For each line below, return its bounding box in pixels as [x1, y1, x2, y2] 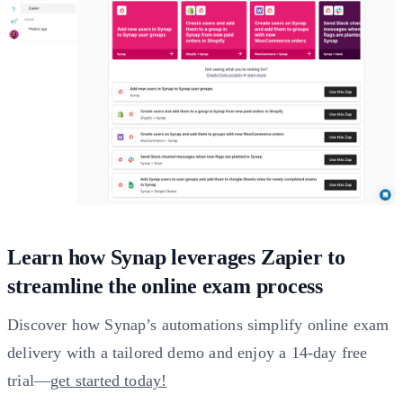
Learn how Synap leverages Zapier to [7, 246, 345, 270]
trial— [7, 372, 51, 390]
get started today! [50, 372, 167, 390]
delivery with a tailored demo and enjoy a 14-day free [7, 344, 368, 363]
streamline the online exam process [7, 274, 323, 299]
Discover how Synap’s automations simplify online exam [7, 316, 390, 335]
